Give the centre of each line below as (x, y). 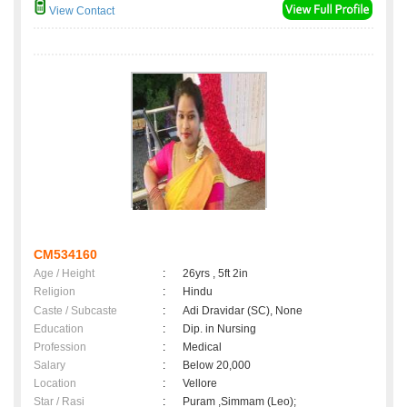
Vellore (203, 384)
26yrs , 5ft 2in (215, 274)
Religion (55, 292)
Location (55, 384)
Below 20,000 (219, 366)
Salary (50, 366)
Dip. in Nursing (219, 329)
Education (59, 329)
